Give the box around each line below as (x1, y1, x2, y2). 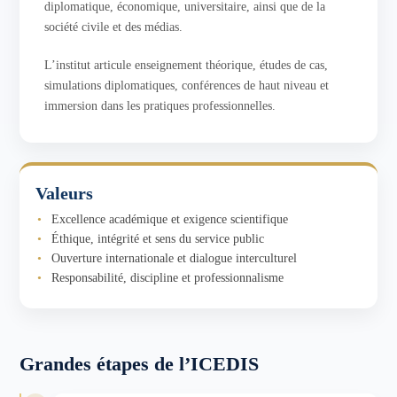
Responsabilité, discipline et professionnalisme (51, 271, 284, 284)
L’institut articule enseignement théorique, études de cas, (44, 58, 329, 72)
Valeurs (35, 183, 94, 203)
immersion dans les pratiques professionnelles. (44, 99, 276, 113)
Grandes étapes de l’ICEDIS (19, 353, 260, 375)
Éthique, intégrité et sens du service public (51, 232, 265, 245)
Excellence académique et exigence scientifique (51, 213, 289, 226)
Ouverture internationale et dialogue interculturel (51, 252, 298, 265)
